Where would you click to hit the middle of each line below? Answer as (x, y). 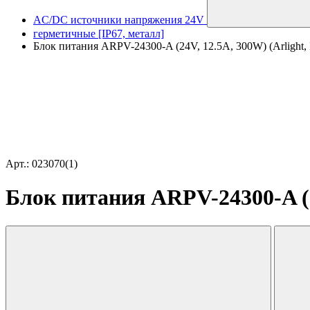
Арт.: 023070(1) (42, 164)
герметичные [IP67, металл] (99, 34)
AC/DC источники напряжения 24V (119, 20)
